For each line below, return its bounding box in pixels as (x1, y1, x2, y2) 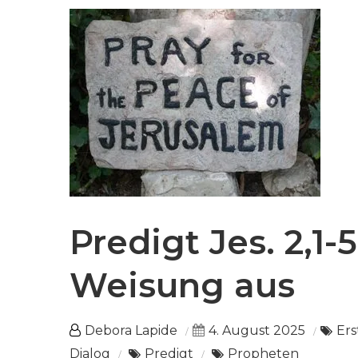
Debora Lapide (85, 323, 177, 339)
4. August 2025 (209, 323, 305, 339)
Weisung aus (70, 265, 295, 307)
